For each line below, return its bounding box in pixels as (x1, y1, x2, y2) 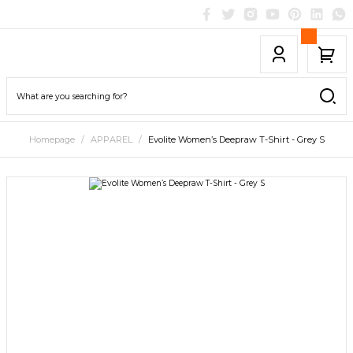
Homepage (28, 134, 75, 145)
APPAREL (90, 134, 132, 145)
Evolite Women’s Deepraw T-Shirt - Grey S (147, 134, 325, 145)
